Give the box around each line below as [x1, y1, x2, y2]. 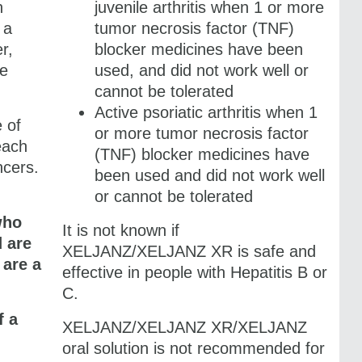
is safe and [232, 242, 316, 260]
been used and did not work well [94, 166, 325, 184]
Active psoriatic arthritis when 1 [94, 103, 318, 121]
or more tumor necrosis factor [94, 124, 309, 142]
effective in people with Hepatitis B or [61, 263, 327, 281]
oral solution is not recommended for [61, 339, 325, 357]
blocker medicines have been [94, 40, 303, 58]
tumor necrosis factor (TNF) [94, 19, 294, 37]
